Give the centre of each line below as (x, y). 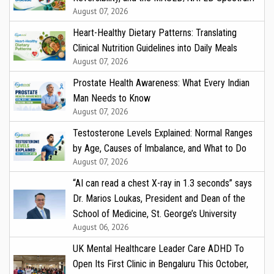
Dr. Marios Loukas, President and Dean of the (159, 199)
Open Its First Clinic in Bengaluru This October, (161, 264)
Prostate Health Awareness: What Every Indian (161, 83)
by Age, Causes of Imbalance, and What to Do (160, 149)
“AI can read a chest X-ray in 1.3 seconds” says (162, 183)
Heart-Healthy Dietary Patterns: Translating (155, 33)
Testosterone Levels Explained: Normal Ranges (163, 133)
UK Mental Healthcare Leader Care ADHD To (158, 249)
